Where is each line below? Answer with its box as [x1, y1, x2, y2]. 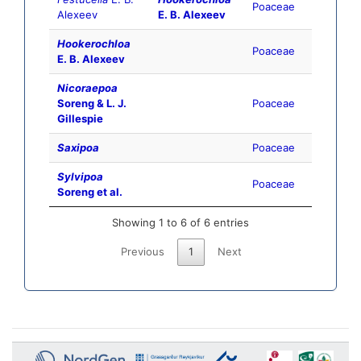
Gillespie [57, 112, 103, 126]
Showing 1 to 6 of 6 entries [112, 216, 249, 230]
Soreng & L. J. [57, 97, 127, 110]
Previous [121, 245, 164, 259]
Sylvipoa [57, 170, 103, 184]
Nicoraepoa [57, 81, 118, 95]
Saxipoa [57, 141, 99, 155]
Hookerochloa [57, 37, 131, 51]
